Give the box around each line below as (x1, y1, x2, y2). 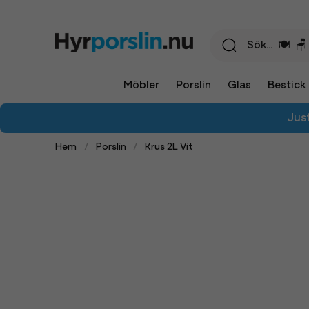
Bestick (267, 80, 306, 91)
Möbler (123, 80, 159, 91)
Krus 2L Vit (145, 142, 194, 152)
